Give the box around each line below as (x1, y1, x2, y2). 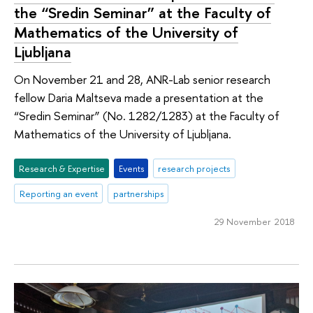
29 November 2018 (214, 214, 295, 228)
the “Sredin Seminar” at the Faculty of (14, 1, 271, 23)
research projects (158, 161, 231, 175)
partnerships (112, 187, 163, 200)
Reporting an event (19, 187, 98, 200)
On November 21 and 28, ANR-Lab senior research (14, 71, 270, 88)
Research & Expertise (18, 161, 105, 175)
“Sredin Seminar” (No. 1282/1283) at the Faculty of (14, 108, 279, 124)
